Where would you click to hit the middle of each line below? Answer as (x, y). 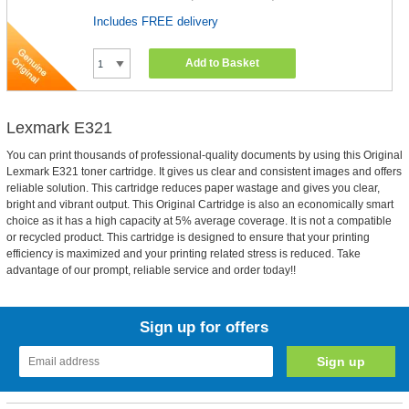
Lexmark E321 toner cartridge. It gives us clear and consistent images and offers (204, 172)
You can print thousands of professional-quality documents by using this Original (204, 155)
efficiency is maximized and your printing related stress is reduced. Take (183, 254)
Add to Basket (223, 63)
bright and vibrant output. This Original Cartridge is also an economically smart (199, 204)
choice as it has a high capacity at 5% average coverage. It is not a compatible (199, 221)
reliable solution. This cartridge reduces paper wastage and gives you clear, (193, 188)
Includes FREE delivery (156, 21)
